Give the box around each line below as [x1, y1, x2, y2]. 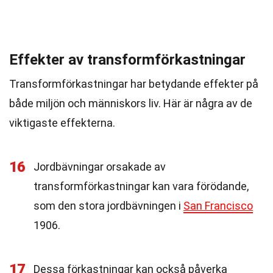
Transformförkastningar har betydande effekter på [9, 77, 258, 90]
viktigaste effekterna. [9, 116, 115, 129]
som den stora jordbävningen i [34, 199, 183, 212]
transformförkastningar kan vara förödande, [34, 180, 249, 193]
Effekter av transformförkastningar [9, 51, 246, 68]
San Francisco [183, 199, 253, 212]
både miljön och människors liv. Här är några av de [9, 97, 252, 110]
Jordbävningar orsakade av [34, 160, 166, 173]
